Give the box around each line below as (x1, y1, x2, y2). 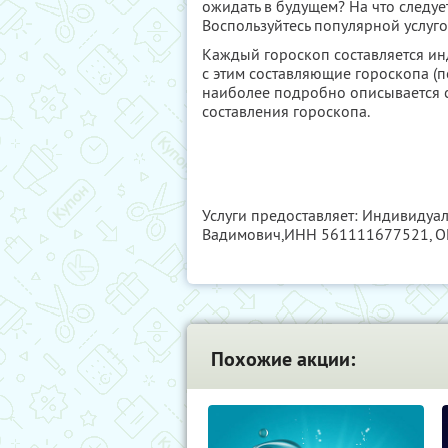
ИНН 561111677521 (284, 224, 429, 244)
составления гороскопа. (202, 101, 370, 121)
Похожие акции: (211, 346, 355, 372)
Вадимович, (202, 224, 284, 244)
